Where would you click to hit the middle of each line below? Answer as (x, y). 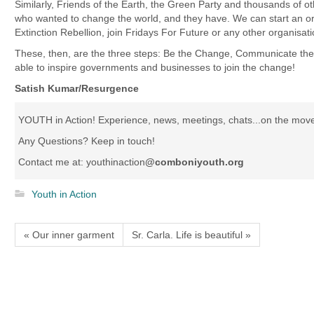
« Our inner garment (69, 235)
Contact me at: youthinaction (82, 162)
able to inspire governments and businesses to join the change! (155, 67)
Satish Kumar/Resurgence (77, 88)
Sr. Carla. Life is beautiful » (191, 235)
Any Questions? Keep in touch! (87, 141)
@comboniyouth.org (194, 162)
